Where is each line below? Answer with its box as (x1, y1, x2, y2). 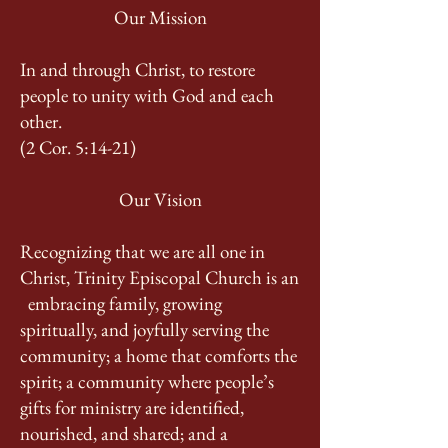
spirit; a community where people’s (20, 369, 274, 394)
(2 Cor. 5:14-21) (20, 135, 136, 160)
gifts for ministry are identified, (20, 395, 244, 420)
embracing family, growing (20, 291, 222, 316)
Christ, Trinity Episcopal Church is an (20, 265, 299, 290)
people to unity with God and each (20, 83, 274, 108)
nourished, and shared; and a (20, 421, 228, 446)
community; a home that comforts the (20, 343, 297, 368)
